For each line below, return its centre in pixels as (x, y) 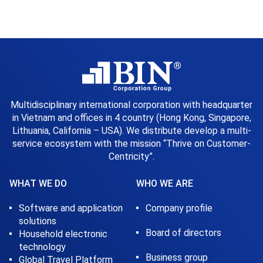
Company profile (179, 208)
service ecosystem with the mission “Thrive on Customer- (131, 144)
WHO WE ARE (164, 183)
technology (42, 247)
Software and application (71, 208)
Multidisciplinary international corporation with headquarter (131, 105)
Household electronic (63, 234)
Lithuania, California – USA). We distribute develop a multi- (131, 131)
